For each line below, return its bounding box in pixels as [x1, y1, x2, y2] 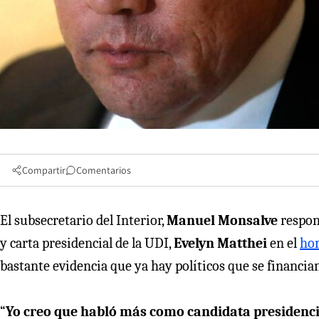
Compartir [22, 163, 66, 177]
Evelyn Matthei [174, 234, 270, 251]
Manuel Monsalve [167, 211, 281, 229]
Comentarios [76, 163, 131, 177]
